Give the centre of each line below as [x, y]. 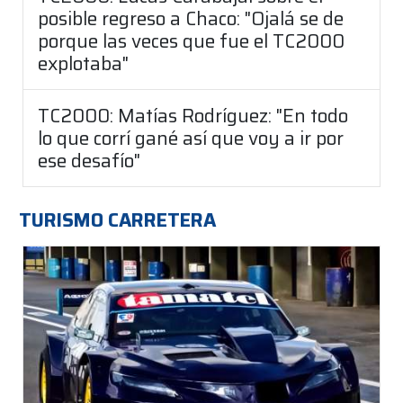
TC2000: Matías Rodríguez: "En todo [193, 116]
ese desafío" [89, 161]
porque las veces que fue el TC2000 [191, 41]
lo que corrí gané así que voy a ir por [191, 139]
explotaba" [83, 64]
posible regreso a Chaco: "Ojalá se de [191, 19]
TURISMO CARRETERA [117, 220]
